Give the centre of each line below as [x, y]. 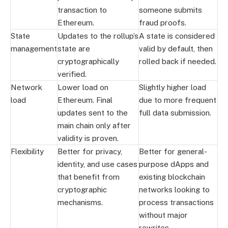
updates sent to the [93, 112]
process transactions [176, 202]
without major [163, 215]
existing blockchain [172, 177]
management [34, 48]
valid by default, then [176, 48]
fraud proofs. [163, 22]
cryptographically [88, 61]
